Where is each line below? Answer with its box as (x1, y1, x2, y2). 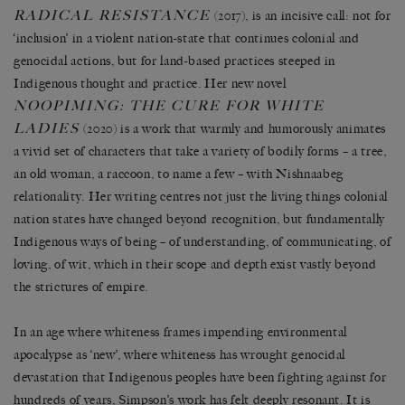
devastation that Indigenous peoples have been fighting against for (14, 369, 387, 385)
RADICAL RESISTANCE (14, 6, 211, 24)
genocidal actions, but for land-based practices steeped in (14, 52, 336, 69)
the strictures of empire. (14, 278, 148, 295)
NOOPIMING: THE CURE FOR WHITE (14, 97, 325, 114)
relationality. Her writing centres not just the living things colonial (14, 188, 388, 204)
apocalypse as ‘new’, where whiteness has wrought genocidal (14, 346, 346, 363)
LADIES (14, 119, 80, 137)
